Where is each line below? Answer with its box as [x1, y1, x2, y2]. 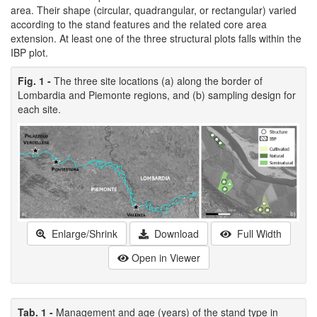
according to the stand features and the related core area [11, 17, 267, 32]
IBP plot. [11, 45, 48, 60]
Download [151, 226, 199, 241]
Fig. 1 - [18, 74, 54, 88]
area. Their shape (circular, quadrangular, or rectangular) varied [11, 3, 296, 18]
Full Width [234, 226, 282, 241]
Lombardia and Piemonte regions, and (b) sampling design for [18, 88, 296, 103]
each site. [18, 102, 61, 117]
